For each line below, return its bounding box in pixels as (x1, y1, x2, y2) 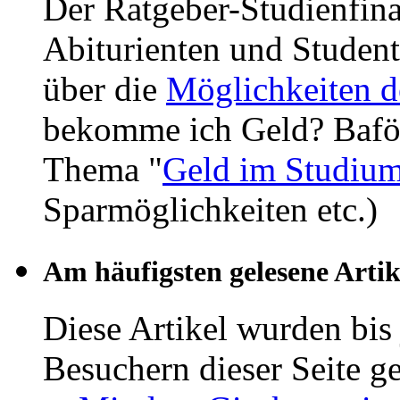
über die (43, 69, 166, 108)
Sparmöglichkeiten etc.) (43, 189, 378, 229)
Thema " (43, 149, 162, 188)
